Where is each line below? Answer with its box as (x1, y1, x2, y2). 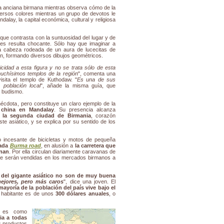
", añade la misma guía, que (40, 82, 115, 89)
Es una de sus (76, 76, 115, 83)
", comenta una (77, 70, 116, 77)
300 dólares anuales (55, 190, 109, 197)
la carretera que (74, 142, 116, 149)
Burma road (9, 142, 41, 149)
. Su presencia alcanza (53, 106, 115, 113)
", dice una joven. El (63, 178, 116, 185)
